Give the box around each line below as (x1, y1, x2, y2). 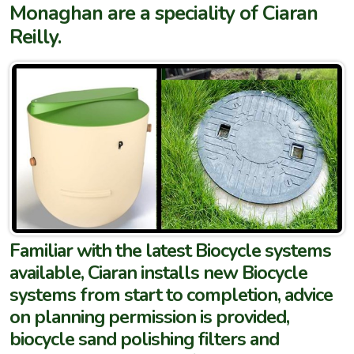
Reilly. (9, 22, 61, 51)
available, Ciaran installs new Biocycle (9, 259, 307, 285)
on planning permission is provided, (9, 303, 289, 330)
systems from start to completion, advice (9, 281, 333, 307)
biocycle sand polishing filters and (9, 326, 279, 352)
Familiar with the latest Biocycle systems (9, 237, 331, 263)
